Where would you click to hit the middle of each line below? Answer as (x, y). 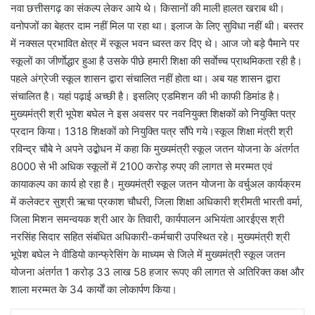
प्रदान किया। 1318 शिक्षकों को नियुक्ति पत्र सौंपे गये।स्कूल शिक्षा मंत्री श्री (152, 131)
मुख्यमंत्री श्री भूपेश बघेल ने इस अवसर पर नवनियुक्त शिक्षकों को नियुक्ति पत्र (153, 114)
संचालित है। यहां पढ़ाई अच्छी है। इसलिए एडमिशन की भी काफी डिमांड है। (146, 96)
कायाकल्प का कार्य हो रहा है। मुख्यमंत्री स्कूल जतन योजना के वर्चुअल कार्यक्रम (156, 184)
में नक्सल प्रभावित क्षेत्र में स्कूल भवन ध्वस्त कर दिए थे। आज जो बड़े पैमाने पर (155, 44)
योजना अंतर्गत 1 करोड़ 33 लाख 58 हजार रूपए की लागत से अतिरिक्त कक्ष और (157, 272)
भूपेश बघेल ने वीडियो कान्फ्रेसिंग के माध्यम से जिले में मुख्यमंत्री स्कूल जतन (148, 255)
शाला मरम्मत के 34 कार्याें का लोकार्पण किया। (94, 290)
